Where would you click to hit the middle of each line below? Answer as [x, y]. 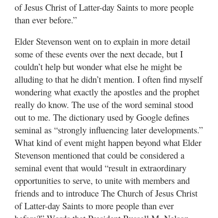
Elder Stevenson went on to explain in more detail [102, 41]
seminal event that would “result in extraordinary [100, 168]
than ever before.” [46, 20]
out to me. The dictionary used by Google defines [102, 117]
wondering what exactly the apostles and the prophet [107, 92]
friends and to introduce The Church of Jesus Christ [106, 193]
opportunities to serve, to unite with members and [102, 181]
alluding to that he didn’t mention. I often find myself [109, 79]
